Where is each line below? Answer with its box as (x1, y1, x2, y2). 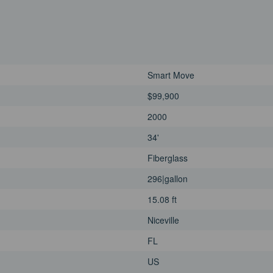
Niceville (147, 213, 179, 226)
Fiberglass (147, 151, 188, 164)
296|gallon (147, 172, 188, 185)
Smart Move (147, 68, 194, 81)
